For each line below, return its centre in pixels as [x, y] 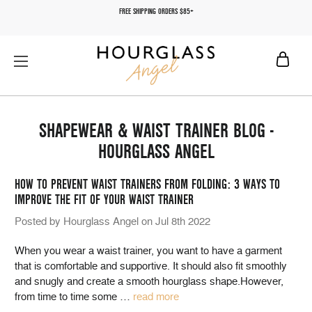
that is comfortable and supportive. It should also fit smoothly [151, 266]
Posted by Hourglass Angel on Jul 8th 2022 [112, 221]
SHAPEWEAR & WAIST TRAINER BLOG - [156, 131]
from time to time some [67, 297]
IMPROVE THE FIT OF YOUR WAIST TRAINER [104, 200]
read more [156, 297]
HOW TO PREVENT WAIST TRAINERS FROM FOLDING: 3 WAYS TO [147, 185]
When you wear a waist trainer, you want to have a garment [148, 251]
